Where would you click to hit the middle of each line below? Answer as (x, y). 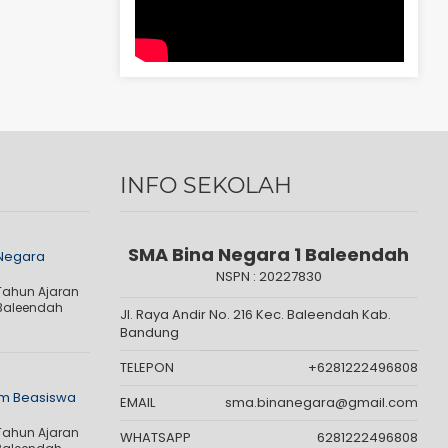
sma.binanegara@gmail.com (321, 402)
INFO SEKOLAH (205, 185)
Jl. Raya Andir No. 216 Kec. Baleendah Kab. (255, 314)
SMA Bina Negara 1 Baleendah (269, 254)
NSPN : (237, 276)
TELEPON (146, 367)
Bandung (149, 332)
